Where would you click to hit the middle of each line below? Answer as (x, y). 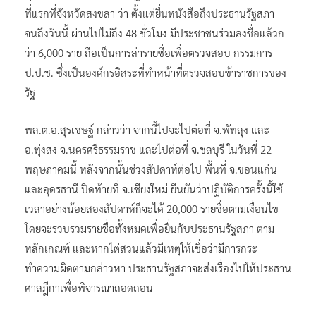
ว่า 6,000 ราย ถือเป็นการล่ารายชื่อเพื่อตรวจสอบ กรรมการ (148, 52)
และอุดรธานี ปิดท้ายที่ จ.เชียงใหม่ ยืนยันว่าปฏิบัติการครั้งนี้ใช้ (154, 188)
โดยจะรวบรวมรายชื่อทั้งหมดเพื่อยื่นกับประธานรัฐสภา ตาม (150, 228)
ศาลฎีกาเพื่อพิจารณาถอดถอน (89, 287)
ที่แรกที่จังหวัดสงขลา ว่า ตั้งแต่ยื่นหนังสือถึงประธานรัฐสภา (150, 13)
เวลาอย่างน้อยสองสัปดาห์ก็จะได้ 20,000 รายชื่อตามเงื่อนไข (152, 208)
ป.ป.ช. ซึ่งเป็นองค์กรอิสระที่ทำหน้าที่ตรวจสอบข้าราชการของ (156, 72)
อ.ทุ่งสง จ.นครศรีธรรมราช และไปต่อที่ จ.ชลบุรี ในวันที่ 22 (148, 149)
